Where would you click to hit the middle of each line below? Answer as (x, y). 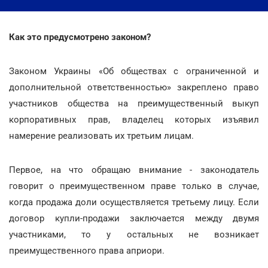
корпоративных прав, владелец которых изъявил (134, 120)
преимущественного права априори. (87, 251)
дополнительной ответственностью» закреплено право (134, 87)
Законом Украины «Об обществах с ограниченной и (134, 71)
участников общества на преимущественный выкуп (134, 103)
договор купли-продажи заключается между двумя (134, 218)
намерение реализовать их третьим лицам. (101, 136)
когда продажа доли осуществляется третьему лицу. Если (134, 202)
